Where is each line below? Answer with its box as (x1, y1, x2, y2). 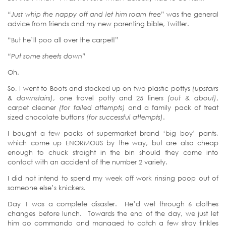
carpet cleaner (8, 103, 60, 111)
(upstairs (192, 84, 218, 92)
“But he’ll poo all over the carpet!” (8, 35, 118, 44)
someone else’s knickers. (8, 183, 86, 192)
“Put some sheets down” (8, 51, 85, 60)
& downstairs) (8, 93, 53, 102)
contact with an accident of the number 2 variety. (8, 157, 167, 166)
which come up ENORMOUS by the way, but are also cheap (8, 138, 218, 147)
